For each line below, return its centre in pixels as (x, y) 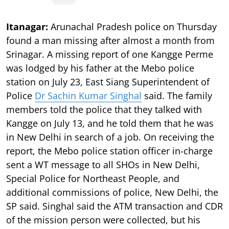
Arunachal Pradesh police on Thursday (134, 26)
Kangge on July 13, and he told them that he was (110, 123)
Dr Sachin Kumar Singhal (88, 95)
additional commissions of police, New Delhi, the (112, 192)
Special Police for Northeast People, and (93, 178)
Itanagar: (28, 26)
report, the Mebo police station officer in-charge (109, 151)
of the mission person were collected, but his (103, 220)
